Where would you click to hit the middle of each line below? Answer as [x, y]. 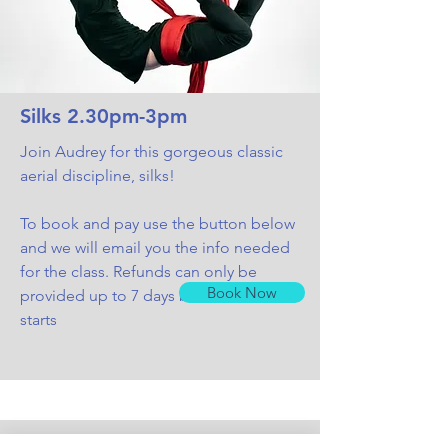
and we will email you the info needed [155, 247]
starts [38, 319]
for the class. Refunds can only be [138, 271]
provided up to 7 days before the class [156, 295]
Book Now [242, 292]
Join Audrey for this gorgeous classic [151, 151]
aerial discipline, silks [94, 175]
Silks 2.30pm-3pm [103, 115]
